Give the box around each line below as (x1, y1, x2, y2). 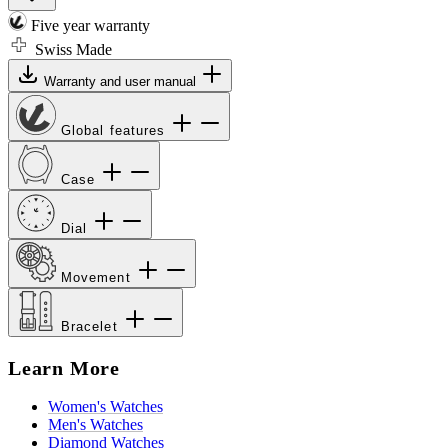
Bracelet (61, 319, 123, 335)
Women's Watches (48, 398, 163, 416)
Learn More (8, 356, 120, 379)
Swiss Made (31, 41, 112, 59)
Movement (61, 270, 136, 286)
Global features (61, 123, 171, 139)
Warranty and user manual (44, 74, 200, 90)
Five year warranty (27, 17, 150, 35)
